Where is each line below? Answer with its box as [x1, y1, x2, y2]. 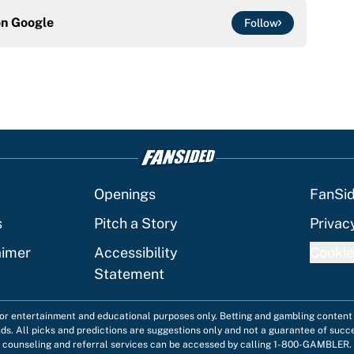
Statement [94, 265, 164, 283]
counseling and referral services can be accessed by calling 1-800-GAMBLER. [2, 339, 352, 351]
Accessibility [94, 244, 178, 262]
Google [11, 15, 54, 31]
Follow [244, 17, 278, 30]
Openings [94, 186, 156, 203]
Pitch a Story [94, 215, 178, 232]
